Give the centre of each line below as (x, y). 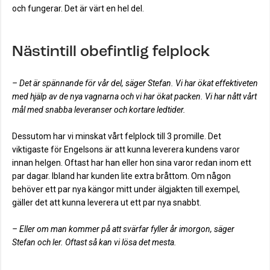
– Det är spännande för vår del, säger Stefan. (94, 83)
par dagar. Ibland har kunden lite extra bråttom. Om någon (121, 176)
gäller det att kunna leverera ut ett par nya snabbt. (107, 203)
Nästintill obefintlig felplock (111, 52)
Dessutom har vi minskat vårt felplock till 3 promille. (110, 137)
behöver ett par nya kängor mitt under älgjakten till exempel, (126, 190)
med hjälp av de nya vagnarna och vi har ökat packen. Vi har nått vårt (134, 97)
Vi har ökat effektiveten (217, 83)
